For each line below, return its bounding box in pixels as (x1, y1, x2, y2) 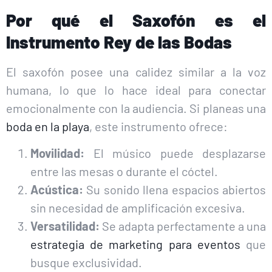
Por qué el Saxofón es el (6, 9, 266, 30)
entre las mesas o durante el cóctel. (30, 164, 218, 179)
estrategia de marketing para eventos (30, 237, 240, 252)
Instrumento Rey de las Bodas (6, 31, 232, 52)
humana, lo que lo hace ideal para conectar (6, 82, 266, 97)
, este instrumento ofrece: (89, 118, 228, 134)
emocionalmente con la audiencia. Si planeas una (6, 100, 266, 115)
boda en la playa (6, 118, 89, 134)
